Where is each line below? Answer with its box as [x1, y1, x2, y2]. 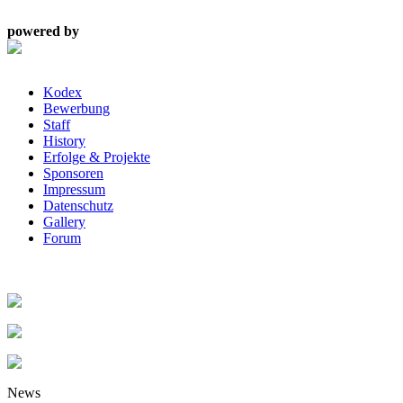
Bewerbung [43, 101, 110, 116]
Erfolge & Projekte [43, 149, 150, 165]
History [43, 133, 85, 148]
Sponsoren [43, 166, 103, 181]
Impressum [43, 182, 105, 197]
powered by [7, 23, 79, 39]
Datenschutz [43, 198, 113, 213]
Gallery [43, 214, 85, 229]
